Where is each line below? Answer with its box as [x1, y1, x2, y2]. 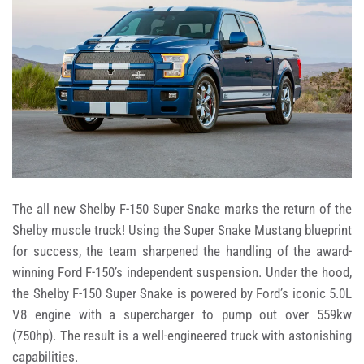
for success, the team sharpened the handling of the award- [12, 243, 352, 260]
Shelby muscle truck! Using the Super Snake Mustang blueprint [12, 222, 352, 239]
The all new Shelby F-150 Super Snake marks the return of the [12, 201, 352, 218]
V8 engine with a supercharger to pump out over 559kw [12, 306, 352, 323]
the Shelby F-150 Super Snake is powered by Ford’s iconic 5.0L [12, 285, 352, 302]
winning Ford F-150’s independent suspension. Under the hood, [12, 264, 352, 281]
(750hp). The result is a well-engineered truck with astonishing [12, 327, 352, 344]
